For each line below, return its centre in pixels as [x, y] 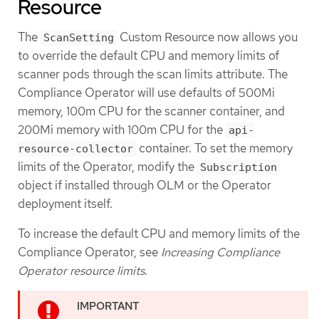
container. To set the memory [214, 148]
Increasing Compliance [220, 252]
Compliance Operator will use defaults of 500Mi [146, 93]
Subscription [239, 168]
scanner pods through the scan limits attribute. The [153, 74]
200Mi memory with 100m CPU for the [122, 130]
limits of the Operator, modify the [108, 167]
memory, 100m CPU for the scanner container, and [151, 111]
